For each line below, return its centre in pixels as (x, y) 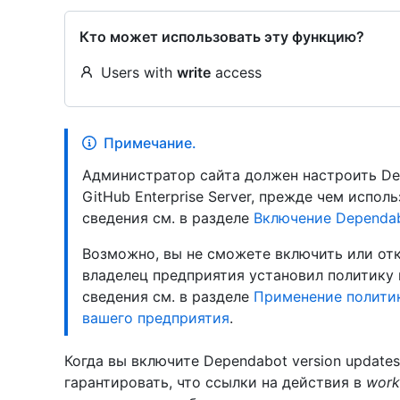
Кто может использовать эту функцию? (222, 37)
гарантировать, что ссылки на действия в (215, 382)
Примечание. (150, 143)
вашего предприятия (156, 318)
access (236, 72)
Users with (139, 72)
